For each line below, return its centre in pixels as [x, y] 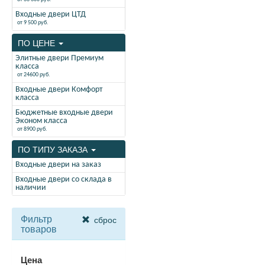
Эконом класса [41, 121]
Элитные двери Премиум [59, 58]
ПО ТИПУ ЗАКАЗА [54, 149]
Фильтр [36, 219]
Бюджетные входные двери [64, 113]
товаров [39, 229]
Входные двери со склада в [64, 180]
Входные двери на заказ [58, 165]
